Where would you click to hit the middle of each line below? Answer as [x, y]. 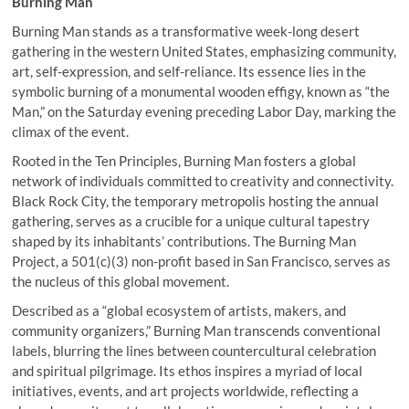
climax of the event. [71, 131]
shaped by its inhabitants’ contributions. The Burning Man [184, 241]
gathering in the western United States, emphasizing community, [204, 51]
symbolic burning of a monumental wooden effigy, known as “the [201, 91]
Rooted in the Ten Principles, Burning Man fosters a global [184, 160]
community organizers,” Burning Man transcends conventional [197, 330]
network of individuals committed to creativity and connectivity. [203, 180]
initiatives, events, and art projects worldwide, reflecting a [186, 390]
